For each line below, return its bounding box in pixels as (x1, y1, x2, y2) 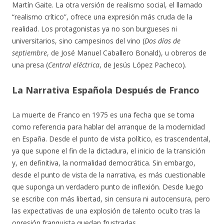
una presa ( (12, 60, 48, 69)
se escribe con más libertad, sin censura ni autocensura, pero (12, 194, 210, 203)
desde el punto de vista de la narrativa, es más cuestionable (12, 170, 205, 179)
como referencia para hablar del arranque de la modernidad (12, 122, 205, 131)
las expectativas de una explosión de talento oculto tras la (12, 206, 200, 215)
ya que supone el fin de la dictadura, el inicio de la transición (12, 146, 205, 155)
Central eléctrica (48, 60, 99, 69)
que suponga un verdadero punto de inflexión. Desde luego (12, 182, 203, 191)
